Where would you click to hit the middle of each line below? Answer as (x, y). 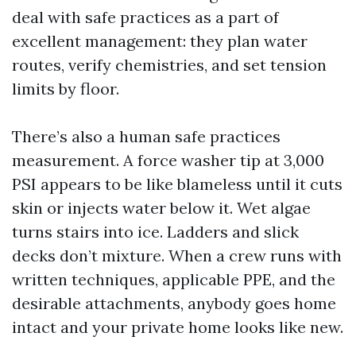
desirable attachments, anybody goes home (174, 303)
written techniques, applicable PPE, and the (174, 279)
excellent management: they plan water (160, 41)
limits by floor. (66, 89)
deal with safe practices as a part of (145, 17)
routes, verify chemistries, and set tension (169, 65)
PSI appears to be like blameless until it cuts (177, 184)
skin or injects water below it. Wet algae (161, 208)
